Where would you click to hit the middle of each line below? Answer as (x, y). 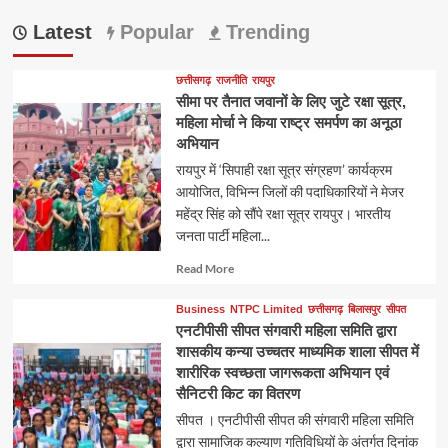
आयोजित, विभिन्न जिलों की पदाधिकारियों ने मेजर (289, 192)
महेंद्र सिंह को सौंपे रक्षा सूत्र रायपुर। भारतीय (283, 214)
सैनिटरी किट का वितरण (237, 394)
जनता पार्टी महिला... (222, 236)
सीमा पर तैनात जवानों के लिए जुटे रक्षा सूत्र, (290, 102)
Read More (204, 269)
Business (200, 309)
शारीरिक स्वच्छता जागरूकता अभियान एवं (282, 373)
